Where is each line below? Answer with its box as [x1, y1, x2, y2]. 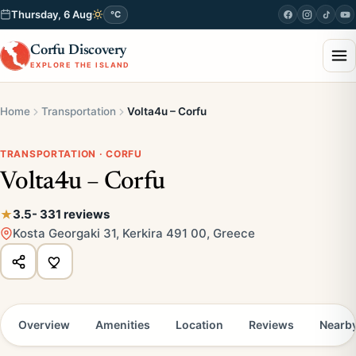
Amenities [95, 318, 150, 331]
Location [176, 318, 223, 331]
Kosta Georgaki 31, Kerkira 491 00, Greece [13, 226, 255, 241]
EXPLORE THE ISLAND [30, 60, 130, 69]
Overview [18, 318, 70, 331]
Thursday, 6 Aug [11, 8, 92, 21]
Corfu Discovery [30, 43, 128, 58]
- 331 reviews [32, 207, 110, 222]
